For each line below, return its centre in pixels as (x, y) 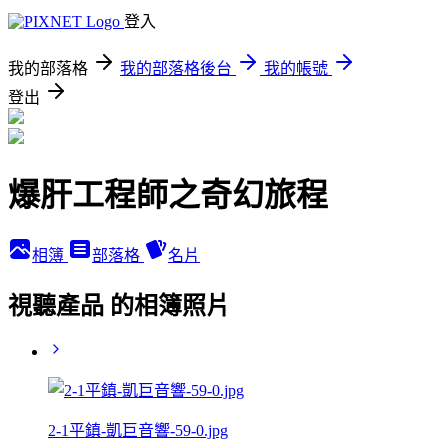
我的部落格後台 (176, 68)
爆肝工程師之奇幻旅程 (168, 195)
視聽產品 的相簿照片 (119, 305)
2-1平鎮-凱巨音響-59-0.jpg (138, 430)
